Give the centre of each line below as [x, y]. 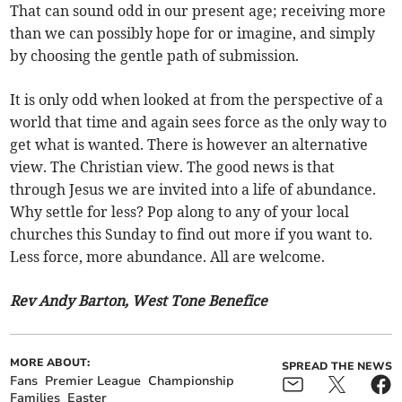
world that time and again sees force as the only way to [199, 122]
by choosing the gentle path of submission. [155, 56]
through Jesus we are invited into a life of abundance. [193, 190]
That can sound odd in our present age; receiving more [198, 11]
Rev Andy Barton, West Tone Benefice [139, 301]
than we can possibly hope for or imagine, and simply [193, 34]
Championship [192, 381]
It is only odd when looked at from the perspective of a [197, 100]
